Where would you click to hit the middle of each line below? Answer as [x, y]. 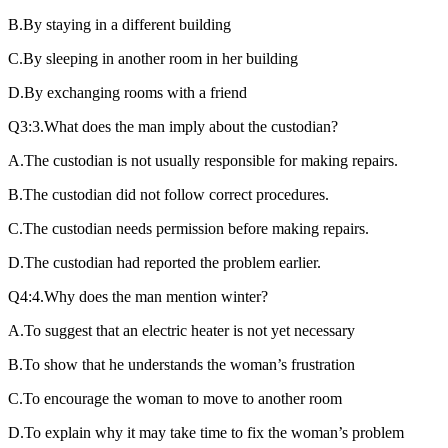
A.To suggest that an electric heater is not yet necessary [181, 330]
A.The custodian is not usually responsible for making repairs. [203, 160]
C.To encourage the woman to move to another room [175, 398]
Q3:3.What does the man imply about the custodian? [173, 126]
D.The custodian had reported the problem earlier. [164, 262]
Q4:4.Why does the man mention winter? [138, 296]
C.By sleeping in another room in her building [153, 58]
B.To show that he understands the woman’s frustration [181, 364]
